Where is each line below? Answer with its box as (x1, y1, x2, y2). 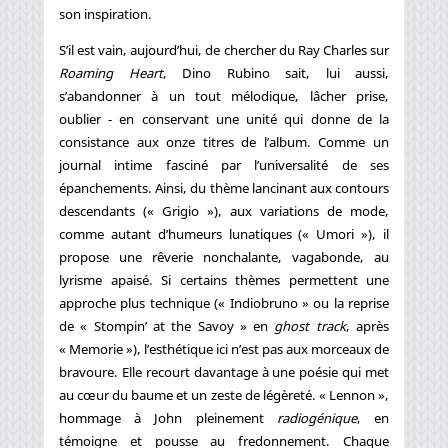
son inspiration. (59, 5, 152, 24)
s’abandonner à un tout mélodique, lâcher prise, (59, 86, 389, 105)
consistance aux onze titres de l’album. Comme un (59, 132, 389, 151)
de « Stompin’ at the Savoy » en (59, 316, 275, 335)
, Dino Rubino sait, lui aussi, (162, 63, 389, 82)
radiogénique (276, 408, 357, 427)
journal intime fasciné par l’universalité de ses (59, 155, 389, 174)
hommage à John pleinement (59, 408, 277, 427)
